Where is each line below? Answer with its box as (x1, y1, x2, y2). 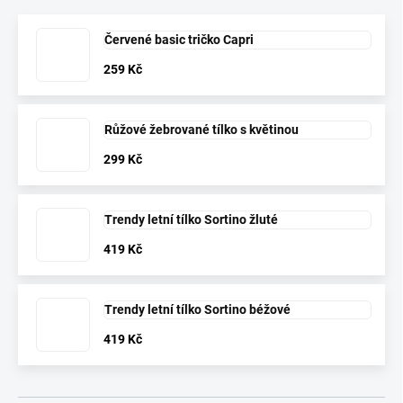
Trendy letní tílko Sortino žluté (104, 212, 278, 228)
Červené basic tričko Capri (104, 32, 254, 48)
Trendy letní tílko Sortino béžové (104, 302, 291, 318)
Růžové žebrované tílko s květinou (104, 122, 299, 138)
